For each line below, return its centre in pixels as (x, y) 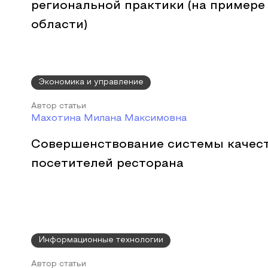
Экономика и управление (91, 83)
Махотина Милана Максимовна (109, 118)
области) (59, 25)
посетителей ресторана (107, 164)
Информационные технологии (101, 240)
